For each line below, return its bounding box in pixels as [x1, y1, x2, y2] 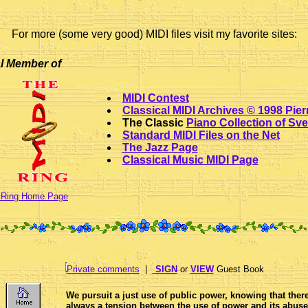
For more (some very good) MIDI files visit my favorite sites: [11, 28, 297, 41]
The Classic [122, 117, 186, 129]
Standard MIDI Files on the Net [122, 129, 280, 142]
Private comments [66, 264, 140, 275]
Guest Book [213, 264, 264, 275]
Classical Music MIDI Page [122, 154, 258, 166]
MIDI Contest [122, 92, 189, 104]
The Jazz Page [122, 142, 198, 154]
